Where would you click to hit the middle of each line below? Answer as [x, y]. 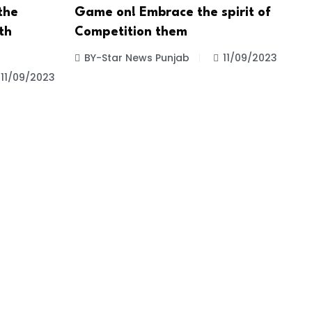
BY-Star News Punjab [136, 58]
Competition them [131, 32]
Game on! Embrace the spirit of [172, 13]
